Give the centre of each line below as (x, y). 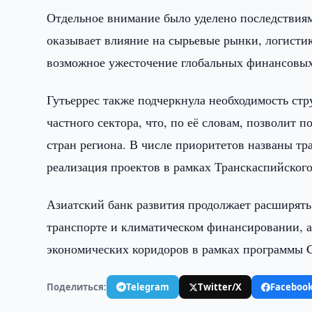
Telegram (148, 287)
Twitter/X (220, 287)
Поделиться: (77, 287)
